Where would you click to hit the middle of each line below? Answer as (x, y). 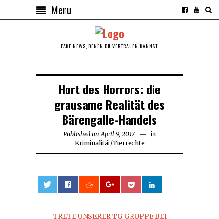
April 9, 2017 (118, 134)
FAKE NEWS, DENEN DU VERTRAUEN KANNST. (109, 46)
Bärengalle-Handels (109, 119)
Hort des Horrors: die (109, 89)
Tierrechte (129, 143)
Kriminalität (92, 143)
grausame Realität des (109, 104)
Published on (81, 134)
